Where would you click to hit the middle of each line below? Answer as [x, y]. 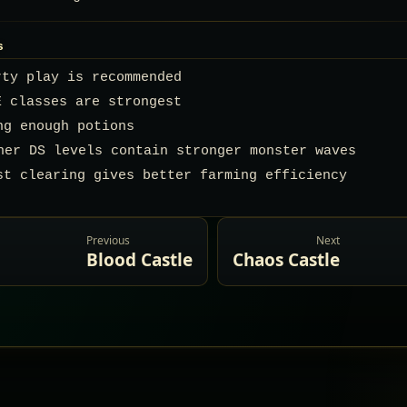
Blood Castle [139, 259]
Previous [108, 240]
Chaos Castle [286, 259]
